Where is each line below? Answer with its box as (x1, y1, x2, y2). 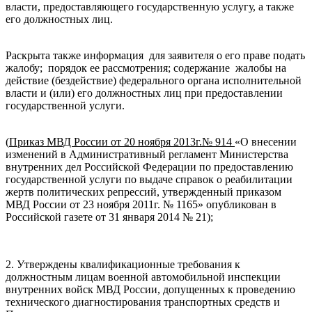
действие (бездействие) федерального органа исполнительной (6, 74, 302, 86)
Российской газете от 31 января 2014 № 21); (6, 210, 213, 223)
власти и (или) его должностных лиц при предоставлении (6, 86, 283, 99)
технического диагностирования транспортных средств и (6, 295, 280, 308)
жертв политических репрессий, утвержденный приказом (6, 185, 281, 198)
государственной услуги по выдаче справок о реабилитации (6, 173, 292, 185)
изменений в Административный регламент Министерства (6, 148, 288, 160)
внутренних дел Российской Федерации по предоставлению (6, 160, 293, 173)
